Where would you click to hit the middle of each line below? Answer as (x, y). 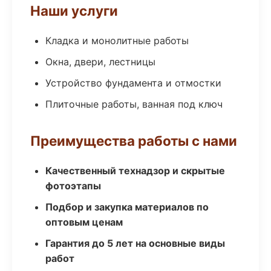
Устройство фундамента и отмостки (133, 83)
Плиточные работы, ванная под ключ (134, 104)
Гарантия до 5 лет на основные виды (135, 243)
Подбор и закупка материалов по (127, 207)
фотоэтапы (73, 186)
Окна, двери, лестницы (100, 62)
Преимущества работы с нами (134, 141)
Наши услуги (74, 11)
